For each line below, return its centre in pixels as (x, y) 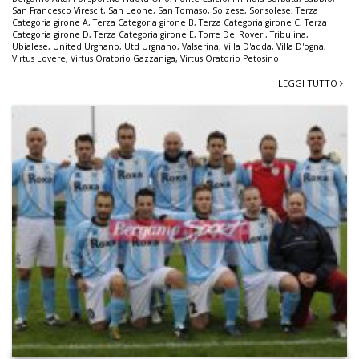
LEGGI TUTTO (309, 83)
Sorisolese (270, 10)
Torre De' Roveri (232, 34)
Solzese (228, 10)
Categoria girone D (50, 34)
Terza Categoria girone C (249, 22)
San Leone (131, 10)
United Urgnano (86, 46)
